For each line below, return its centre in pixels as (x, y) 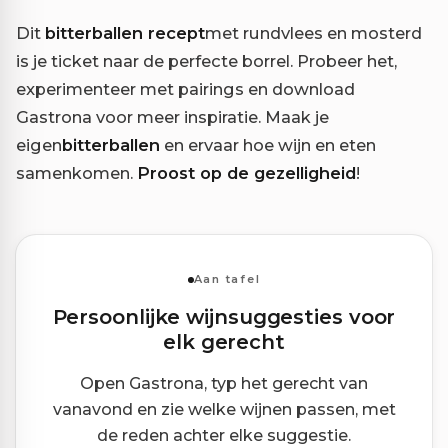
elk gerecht (224, 341)
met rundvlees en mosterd (313, 32)
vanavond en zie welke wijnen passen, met (224, 409)
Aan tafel (227, 279)
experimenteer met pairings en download (185, 88)
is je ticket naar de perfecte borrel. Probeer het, (206, 60)
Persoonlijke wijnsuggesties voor (224, 316)
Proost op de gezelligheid (246, 172)
